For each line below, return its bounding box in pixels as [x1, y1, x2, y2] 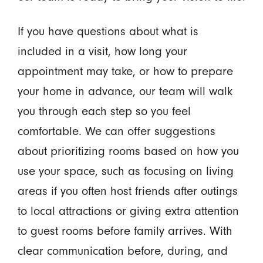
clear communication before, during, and [17, 244, 228, 258]
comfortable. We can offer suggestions [17, 124, 215, 138]
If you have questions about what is [17, 24, 198, 38]
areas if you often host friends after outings [17, 184, 238, 198]
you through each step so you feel [17, 104, 191, 118]
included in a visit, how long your [17, 44, 187, 58]
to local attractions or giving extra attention [17, 204, 239, 218]
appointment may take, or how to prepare [17, 64, 233, 78]
